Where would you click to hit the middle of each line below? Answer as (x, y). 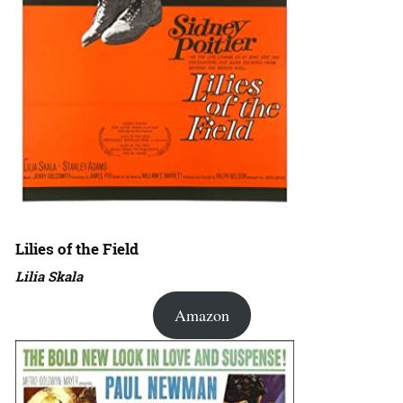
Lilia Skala (49, 277)
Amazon (201, 315)
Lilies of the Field (77, 249)
